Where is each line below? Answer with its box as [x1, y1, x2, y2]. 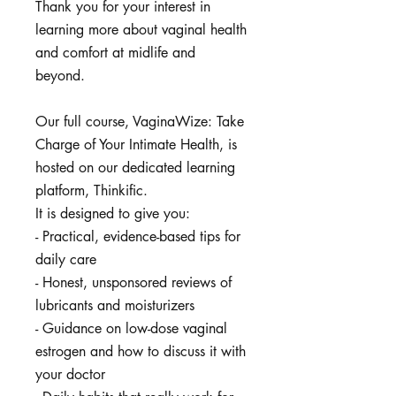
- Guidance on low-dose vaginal [35, 318, 227, 338]
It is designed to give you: [35, 203, 190, 223]
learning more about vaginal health [35, 19, 247, 39]
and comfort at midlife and [35, 42, 195, 62]
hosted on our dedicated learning [35, 157, 235, 177]
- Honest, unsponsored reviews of [35, 272, 232, 292]
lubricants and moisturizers [35, 295, 194, 315]
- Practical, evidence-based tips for [35, 226, 240, 246]
